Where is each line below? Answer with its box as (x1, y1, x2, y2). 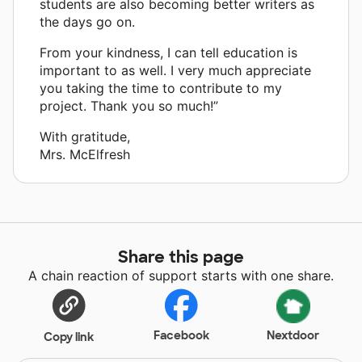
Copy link (44, 329, 95, 344)
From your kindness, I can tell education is (40, 44, 297, 61)
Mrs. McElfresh (40, 145, 130, 162)
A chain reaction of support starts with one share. (28, 267, 334, 284)
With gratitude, (40, 128, 130, 145)
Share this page (118, 246, 244, 267)
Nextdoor (267, 327, 320, 343)
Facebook (153, 327, 209, 343)
